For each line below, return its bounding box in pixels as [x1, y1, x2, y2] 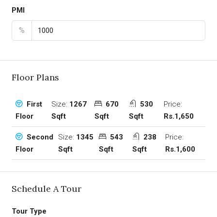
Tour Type [12, 207, 46, 216]
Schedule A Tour [12, 183, 81, 195]
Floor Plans [12, 72, 59, 83]
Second [25, 133, 53, 142]
